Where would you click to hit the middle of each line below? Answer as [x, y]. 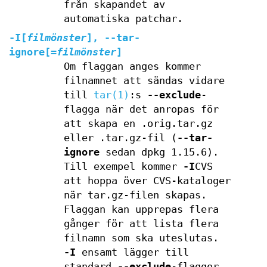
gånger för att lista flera [141, 224]
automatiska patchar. [123, 19]
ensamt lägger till [132, 252]
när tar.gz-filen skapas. [135, 195]
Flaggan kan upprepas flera [141, 209]
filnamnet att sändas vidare [144, 81]
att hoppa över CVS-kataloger [147, 181]
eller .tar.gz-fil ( [120, 138]
